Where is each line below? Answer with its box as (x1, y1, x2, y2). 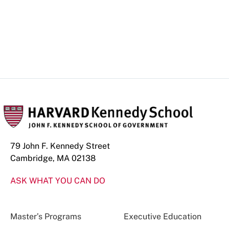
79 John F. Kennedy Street (10, 141, 110, 151)
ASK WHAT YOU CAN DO (10, 176, 105, 186)
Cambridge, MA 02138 (10, 153, 96, 164)
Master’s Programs (10, 212, 81, 222)
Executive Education (123, 212, 201, 222)
